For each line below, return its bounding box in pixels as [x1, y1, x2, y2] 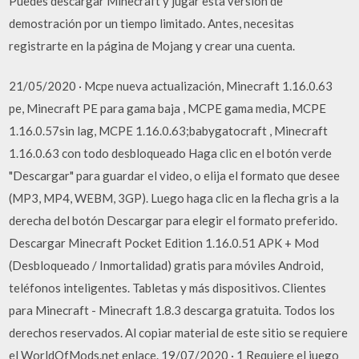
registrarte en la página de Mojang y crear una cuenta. [9, 38, 296, 53]
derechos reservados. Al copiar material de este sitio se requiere [9, 325, 349, 340]
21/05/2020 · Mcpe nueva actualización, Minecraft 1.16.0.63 [9, 79, 333, 93]
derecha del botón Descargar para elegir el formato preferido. [9, 213, 338, 228]
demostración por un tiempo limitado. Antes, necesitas [9, 15, 295, 30]
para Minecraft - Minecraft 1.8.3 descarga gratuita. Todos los [9, 303, 336, 317]
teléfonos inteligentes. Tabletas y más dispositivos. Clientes [9, 280, 327, 295]
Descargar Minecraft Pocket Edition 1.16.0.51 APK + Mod [9, 236, 320, 250]
